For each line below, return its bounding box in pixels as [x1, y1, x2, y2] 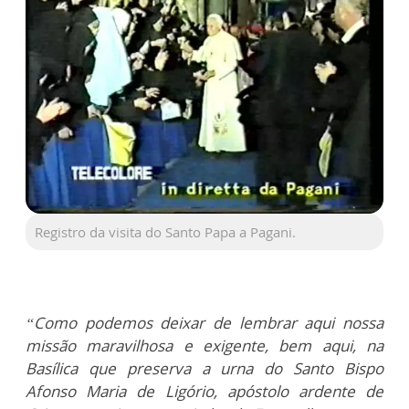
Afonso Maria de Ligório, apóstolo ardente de [26, 381, 383, 403]
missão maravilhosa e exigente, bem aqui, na [26, 335, 383, 357]
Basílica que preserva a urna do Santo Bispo [26, 358, 383, 380]
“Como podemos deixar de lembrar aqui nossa [26, 312, 383, 334]
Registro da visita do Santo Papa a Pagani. [35, 223, 296, 242]
